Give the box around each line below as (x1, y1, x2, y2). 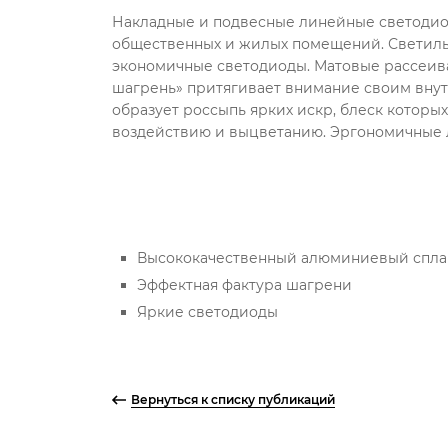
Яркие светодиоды (137, 303, 278, 321)
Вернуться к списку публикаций (130, 392, 335, 407)
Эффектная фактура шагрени (137, 276, 352, 294)
